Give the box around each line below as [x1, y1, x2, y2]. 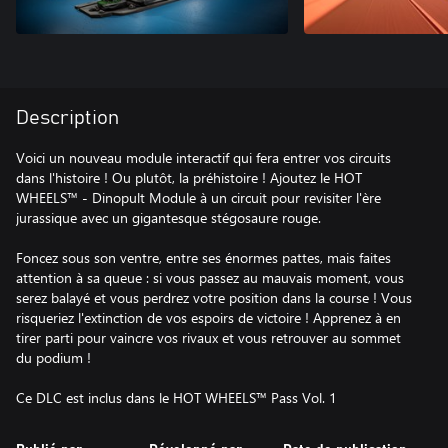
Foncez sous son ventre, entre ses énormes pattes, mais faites [16, 247, 391, 267]
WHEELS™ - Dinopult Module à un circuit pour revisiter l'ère [16, 187, 381, 207]
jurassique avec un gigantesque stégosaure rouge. [16, 207, 321, 227]
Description [16, 107, 119, 128]
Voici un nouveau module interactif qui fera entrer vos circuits [16, 147, 391, 167]
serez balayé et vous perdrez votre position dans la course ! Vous [16, 287, 412, 307]
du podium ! [16, 347, 91, 367]
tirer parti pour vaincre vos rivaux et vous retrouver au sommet [16, 327, 401, 347]
